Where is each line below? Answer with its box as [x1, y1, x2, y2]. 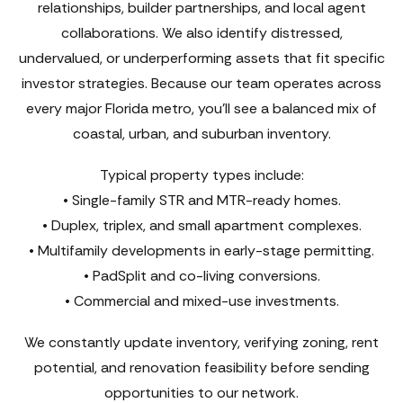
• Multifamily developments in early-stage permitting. [29, 240, 374, 260]
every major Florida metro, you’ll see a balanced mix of [26, 98, 377, 118]
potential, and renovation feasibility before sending [33, 357, 370, 377]
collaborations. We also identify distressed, [60, 22, 343, 42]
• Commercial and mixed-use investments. [64, 291, 339, 310]
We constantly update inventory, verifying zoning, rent [24, 332, 379, 352]
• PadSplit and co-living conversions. [83, 265, 320, 285]
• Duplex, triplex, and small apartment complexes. [41, 215, 362, 235]
